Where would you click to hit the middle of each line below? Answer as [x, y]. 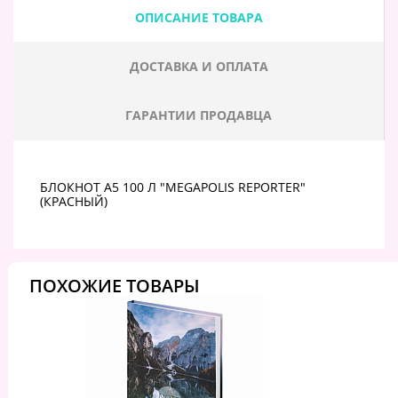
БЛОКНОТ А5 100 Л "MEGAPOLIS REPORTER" [173, 187]
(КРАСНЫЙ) [74, 201]
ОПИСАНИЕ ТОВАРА [199, 17]
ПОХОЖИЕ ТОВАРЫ [115, 285]
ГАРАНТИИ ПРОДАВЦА [199, 115]
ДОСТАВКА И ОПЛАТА [199, 66]
